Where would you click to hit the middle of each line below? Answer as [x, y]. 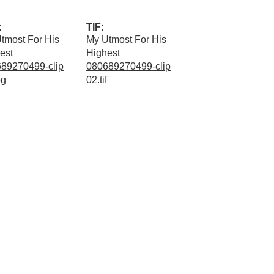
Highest [103, 53]
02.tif [97, 80]
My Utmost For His [126, 39]
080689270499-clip [128, 66]
